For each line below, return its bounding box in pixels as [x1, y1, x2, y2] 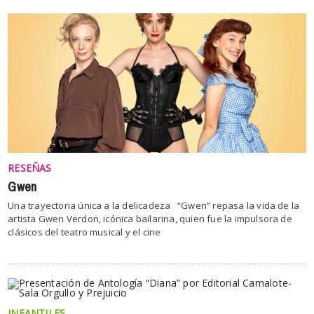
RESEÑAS [8, 161, 52, 175]
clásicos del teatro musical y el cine [8, 225, 161, 238]
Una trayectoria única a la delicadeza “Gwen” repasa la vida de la [8, 198, 300, 212]
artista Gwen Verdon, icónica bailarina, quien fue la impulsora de [8, 212, 292, 225]
